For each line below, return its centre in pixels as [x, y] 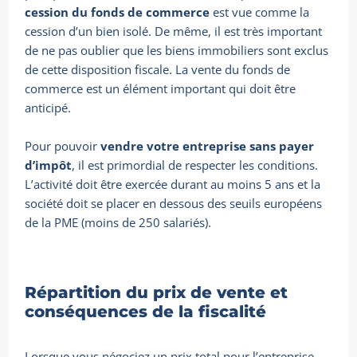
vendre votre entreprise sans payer [208, 146]
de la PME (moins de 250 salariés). [118, 223]
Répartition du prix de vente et [157, 293]
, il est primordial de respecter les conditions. [195, 165]
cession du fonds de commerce [118, 12]
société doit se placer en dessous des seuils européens [174, 204]
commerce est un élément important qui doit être [161, 89]
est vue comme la [260, 12]
